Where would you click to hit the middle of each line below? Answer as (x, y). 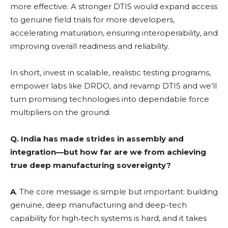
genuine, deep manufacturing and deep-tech (98, 205)
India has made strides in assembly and (102, 138)
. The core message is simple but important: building (117, 191)
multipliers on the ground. (60, 112)
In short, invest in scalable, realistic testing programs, (110, 72)
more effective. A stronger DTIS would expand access (114, 6)
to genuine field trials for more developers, (92, 19)
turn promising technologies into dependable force (110, 99)
